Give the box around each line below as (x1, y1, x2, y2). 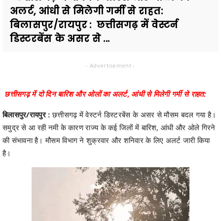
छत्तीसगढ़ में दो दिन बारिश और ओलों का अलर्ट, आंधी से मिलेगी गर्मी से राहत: (4, 88, 206, 99)
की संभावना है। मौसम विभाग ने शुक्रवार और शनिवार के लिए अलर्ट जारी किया (2, 135, 210, 145)
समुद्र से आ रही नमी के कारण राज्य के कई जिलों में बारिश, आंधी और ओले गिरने (2, 122, 216, 132)
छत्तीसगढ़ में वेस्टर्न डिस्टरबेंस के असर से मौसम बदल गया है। (50, 109, 217, 119)
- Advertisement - (86, 61, 135, 69)
